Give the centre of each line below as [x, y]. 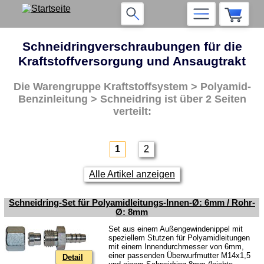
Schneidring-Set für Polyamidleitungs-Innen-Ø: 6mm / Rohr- [132, 202]
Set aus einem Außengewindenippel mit [176, 229]
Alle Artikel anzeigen [132, 174]
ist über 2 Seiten [204, 99]
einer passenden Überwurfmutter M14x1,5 [180, 256]
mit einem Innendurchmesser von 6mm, [176, 247]
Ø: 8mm [132, 212]
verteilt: [132, 111]
